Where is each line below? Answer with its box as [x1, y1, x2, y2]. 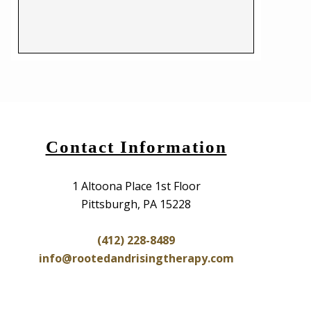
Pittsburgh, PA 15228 [81, 196, 191, 212]
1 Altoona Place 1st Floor [72, 178, 201, 194]
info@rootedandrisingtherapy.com [38, 251, 234, 266]
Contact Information [45, 137, 227, 156]
